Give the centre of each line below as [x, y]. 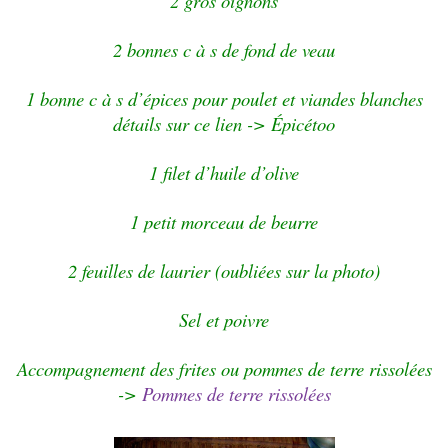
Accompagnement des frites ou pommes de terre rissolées [224, 368]
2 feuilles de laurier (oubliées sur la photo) [224, 270]
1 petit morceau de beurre [224, 221]
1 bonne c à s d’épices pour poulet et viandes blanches [224, 98]
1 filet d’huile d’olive [224, 172]
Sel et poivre [224, 319]
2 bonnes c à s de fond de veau [224, 49]
